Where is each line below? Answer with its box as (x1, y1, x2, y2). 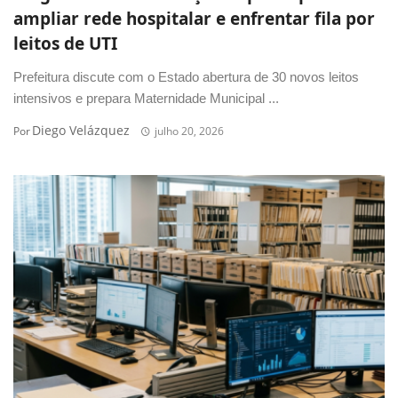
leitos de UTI (13, 32, 117, 56)
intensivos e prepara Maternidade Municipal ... (13, 91, 279, 107)
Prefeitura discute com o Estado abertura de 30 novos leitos (13, 69, 359, 85)
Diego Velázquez (32, 122, 130, 139)
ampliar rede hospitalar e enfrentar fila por (13, 7, 375, 31)
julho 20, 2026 (154, 123, 224, 139)
